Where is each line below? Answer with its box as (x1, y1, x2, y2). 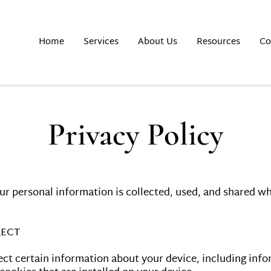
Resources (196, 34, 240, 50)
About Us (137, 34, 177, 50)
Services (83, 34, 119, 50)
